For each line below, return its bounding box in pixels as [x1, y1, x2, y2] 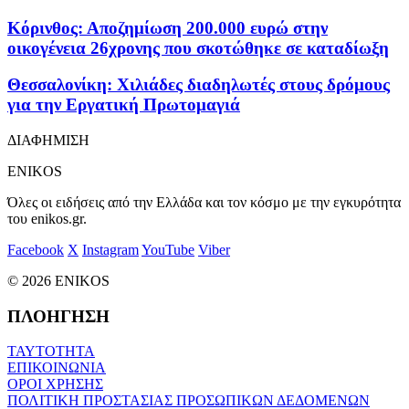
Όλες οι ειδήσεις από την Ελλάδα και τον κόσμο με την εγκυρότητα [7, 194, 401, 211]
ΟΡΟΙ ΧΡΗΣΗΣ [7, 376, 103, 393]
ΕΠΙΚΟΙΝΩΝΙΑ [7, 360, 106, 376]
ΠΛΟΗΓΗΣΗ [7, 306, 110, 326]
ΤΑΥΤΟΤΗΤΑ [7, 343, 95, 360]
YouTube [142, 242, 194, 258]
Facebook [7, 242, 64, 258]
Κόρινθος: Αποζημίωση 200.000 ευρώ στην [7, 17, 328, 37]
